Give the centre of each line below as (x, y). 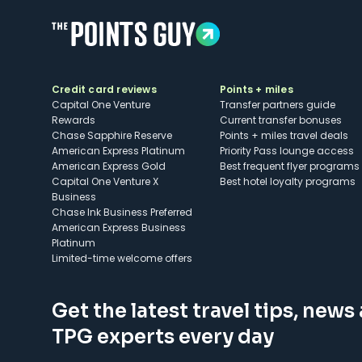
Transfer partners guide (278, 105)
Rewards (74, 120)
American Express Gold (109, 166)
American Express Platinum (118, 151)
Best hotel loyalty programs (288, 181)
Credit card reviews (104, 89)
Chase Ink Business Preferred (122, 212)
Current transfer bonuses (281, 120)
